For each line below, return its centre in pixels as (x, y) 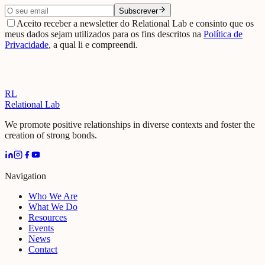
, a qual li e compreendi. (93, 44)
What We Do (53, 206)
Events (41, 228)
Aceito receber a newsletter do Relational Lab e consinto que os (135, 23)
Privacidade (27, 44)
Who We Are (53, 196)
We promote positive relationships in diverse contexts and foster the (130, 124)
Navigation (25, 176)
